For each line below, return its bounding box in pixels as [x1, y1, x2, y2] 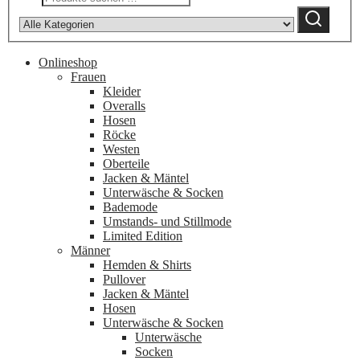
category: [193, 10, 239, 24]
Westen [103, 141, 140, 156]
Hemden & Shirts [103, 257, 191, 272]
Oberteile [103, 156, 149, 170]
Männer [71, 243, 110, 257]
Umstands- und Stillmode [103, 214, 231, 228]
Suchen [303, 7, 338, 20]
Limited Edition [103, 228, 182, 243]
